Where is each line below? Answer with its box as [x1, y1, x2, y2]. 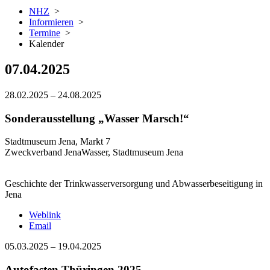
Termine [29, 28, 60, 38]
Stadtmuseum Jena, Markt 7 [5, 136, 110, 147]
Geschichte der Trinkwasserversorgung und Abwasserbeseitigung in [5, 178, 263, 189]
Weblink [29, 210, 61, 221]
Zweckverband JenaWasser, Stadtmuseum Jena [5, 147, 183, 158]
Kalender [29, 39, 64, 49]
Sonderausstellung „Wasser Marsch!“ [5, 111, 189, 125]
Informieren [29, 17, 74, 27]
